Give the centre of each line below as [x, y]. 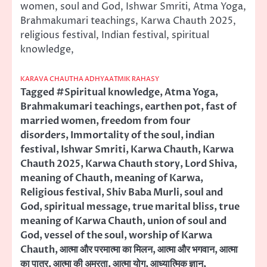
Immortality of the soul [125, 135]
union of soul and [187, 221]
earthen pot [173, 106]
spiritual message [86, 207]
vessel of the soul [84, 235]
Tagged [38, 92]
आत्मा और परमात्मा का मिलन [106, 249]
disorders [43, 135]
